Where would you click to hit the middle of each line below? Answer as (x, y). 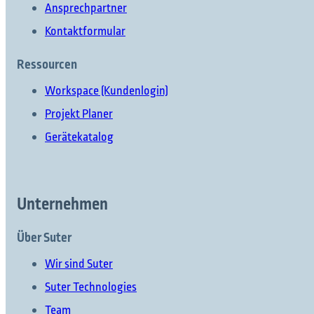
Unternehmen (62, 204)
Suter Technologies (91, 287)
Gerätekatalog (79, 138)
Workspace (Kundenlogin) (107, 91)
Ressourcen (47, 65)
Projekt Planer (79, 115)
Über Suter (44, 237)
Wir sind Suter (79, 264)
